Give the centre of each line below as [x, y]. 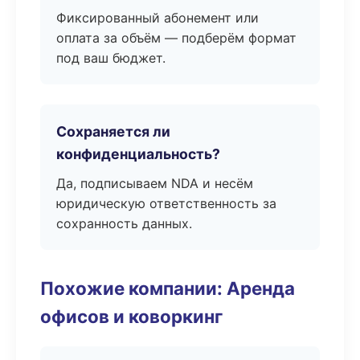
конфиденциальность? [138, 154]
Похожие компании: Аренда [168, 288]
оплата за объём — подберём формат [176, 38]
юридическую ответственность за [166, 203]
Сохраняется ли [113, 131]
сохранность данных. [124, 223]
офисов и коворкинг [131, 316]
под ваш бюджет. [111, 58]
